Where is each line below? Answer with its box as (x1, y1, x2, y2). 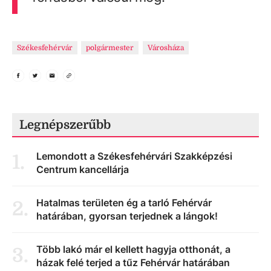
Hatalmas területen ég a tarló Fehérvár (36, 196, 212, 209)
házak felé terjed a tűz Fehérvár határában (36, 256, 230, 269)
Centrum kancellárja (36, 163, 129, 175)
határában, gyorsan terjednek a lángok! (36, 209, 218, 222)
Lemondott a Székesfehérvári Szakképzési (36, 149, 232, 162)
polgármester (86, 43, 134, 52)
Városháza (147, 43, 184, 52)
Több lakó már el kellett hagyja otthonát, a (36, 243, 230, 255)
